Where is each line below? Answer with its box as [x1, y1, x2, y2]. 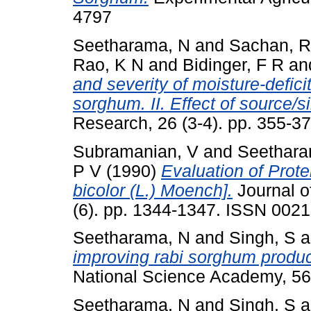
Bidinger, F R [183, 55, 284, 74]
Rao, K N [73, 55, 144, 74]
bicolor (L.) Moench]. [73, 180, 233, 200]
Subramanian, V [73, 142, 199, 161]
